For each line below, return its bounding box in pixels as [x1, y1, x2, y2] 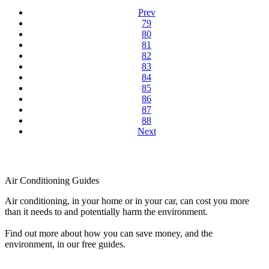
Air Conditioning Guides [5, 175, 99, 186]
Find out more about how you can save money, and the [5, 228, 213, 239]
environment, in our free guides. [5, 239, 125, 250]
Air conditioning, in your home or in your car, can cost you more [5, 196, 249, 207]
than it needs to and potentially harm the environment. [5, 207, 208, 217]
